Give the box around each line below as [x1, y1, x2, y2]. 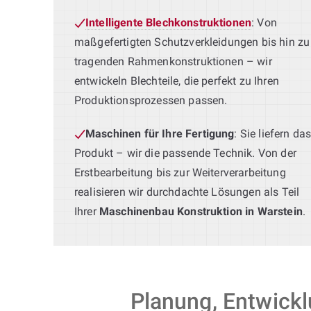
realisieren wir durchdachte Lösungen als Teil [74, 185, 300, 199]
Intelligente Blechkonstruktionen [85, 15, 252, 29]
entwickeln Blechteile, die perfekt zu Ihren [74, 74, 279, 87]
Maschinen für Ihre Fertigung [85, 126, 235, 140]
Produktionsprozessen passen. [74, 93, 228, 107]
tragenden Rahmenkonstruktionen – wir [74, 54, 272, 68]
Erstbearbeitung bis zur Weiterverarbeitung [74, 165, 286, 179]
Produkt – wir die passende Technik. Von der [74, 146, 296, 160]
